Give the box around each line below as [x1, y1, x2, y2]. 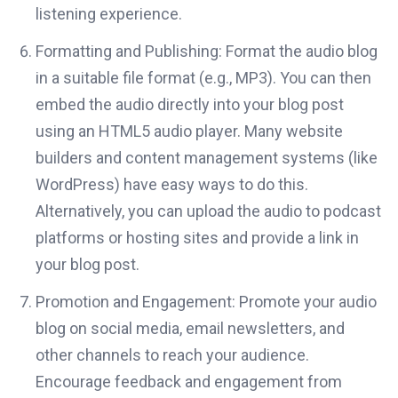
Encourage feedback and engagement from [36, 372, 342, 391]
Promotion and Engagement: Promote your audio [36, 292, 377, 311]
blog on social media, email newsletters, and [36, 319, 345, 338]
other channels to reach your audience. [36, 346, 309, 364]
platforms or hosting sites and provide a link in [36, 228, 359, 247]
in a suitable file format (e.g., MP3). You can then [36, 68, 371, 87]
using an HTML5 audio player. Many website [36, 122, 343, 140]
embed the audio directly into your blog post [36, 95, 344, 114]
